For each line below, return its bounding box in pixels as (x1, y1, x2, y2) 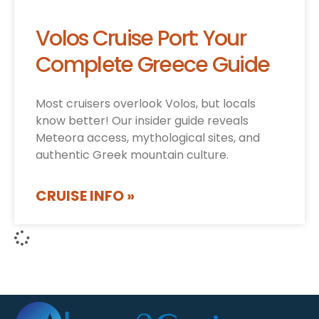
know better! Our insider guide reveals (36, 113, 249, 130)
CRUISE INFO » (36, 186, 135, 206)
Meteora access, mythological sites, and (36, 130, 260, 147)
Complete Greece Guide (36, 50, 270, 80)
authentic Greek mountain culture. (36, 147, 229, 164)
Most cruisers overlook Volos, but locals (36, 95, 256, 113)
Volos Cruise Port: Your (36, 23, 246, 54)
